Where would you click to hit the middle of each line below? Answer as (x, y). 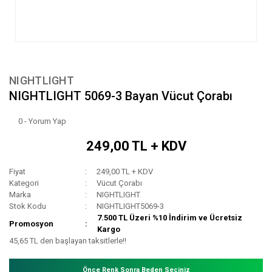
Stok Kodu (28, 206)
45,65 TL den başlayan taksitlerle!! (68, 241)
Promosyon (31, 223)
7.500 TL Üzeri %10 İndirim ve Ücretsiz (170, 218)
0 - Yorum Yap (42, 121)
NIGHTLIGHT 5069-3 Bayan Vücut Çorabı (121, 96)
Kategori (24, 183)
